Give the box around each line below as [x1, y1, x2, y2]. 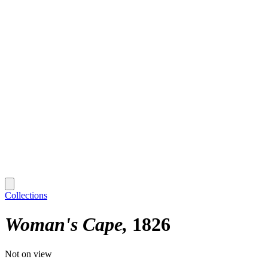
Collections [5, 190, 47, 200]
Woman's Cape [5, 214, 123, 236]
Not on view [5, 248, 52, 259]
